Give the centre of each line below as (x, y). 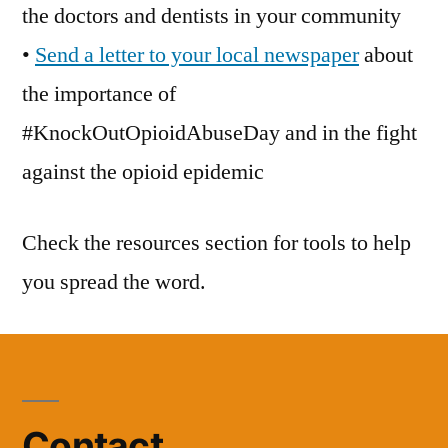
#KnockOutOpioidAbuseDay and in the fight (219, 133)
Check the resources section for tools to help (216, 243)
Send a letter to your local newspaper (197, 55)
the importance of (99, 94)
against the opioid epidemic (143, 172)
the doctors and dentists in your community (211, 16)
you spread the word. (114, 282)
